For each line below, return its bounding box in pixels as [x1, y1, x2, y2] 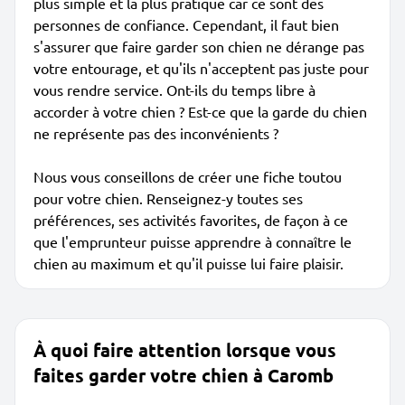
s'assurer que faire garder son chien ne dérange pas [33, 37, 364, 55]
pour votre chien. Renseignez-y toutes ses [33, 189, 303, 207]
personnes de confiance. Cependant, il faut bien [33, 15, 339, 33]
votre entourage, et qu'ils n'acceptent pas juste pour [33, 59, 369, 77]
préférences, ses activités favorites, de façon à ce [33, 211, 348, 229]
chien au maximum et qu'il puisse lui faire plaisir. [33, 254, 344, 272]
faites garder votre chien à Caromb [33, 363, 334, 387]
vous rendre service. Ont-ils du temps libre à [33, 80, 316, 99]
